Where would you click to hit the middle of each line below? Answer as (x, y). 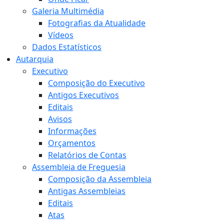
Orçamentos (72, 143)
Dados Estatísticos (67, 47)
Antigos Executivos (83, 95)
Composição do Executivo (96, 83)
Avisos (60, 119)
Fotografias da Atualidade (97, 23)
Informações (72, 131)
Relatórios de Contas (87, 155)
